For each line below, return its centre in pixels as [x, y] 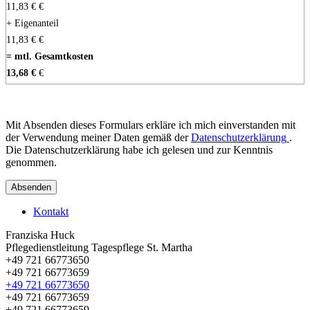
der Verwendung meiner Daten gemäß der [98, 137]
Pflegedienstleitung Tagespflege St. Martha [99, 247]
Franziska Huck [40, 235]
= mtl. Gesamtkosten [50, 56]
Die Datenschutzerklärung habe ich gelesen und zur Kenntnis [139, 149]
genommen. [31, 162]
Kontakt [51, 211]
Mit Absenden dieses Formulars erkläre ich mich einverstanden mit [151, 125]
